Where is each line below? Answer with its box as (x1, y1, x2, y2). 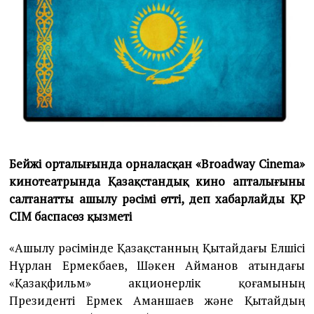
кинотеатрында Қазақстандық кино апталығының (9, 173, 305, 190)
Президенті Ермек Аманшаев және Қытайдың (9, 292, 305, 309)
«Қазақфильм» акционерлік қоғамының (9, 275, 305, 292)
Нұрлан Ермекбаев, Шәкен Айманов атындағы (9, 257, 305, 274)
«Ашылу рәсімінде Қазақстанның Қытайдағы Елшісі (9, 240, 305, 257)
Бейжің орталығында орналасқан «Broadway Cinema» (9, 156, 305, 172)
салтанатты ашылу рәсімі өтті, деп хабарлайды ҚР (9, 191, 305, 207)
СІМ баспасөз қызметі (9, 208, 132, 225)
